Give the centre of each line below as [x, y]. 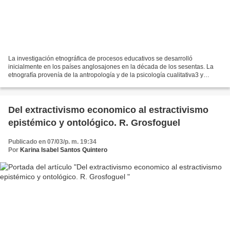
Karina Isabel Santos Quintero [64, 150]
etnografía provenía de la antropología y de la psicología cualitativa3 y [106, 75]
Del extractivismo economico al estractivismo [108, 110]
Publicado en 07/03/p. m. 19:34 [52, 141]
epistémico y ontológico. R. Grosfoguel [94, 122]
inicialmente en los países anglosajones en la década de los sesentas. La [111, 66]
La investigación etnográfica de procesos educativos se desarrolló [100, 58]
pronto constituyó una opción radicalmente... [70, 83]
